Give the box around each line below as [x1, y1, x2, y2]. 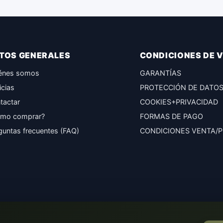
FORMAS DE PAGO [139, 112, 203, 120]
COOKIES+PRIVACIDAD [139, 98, 218, 106]
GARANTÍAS [139, 69, 181, 77]
